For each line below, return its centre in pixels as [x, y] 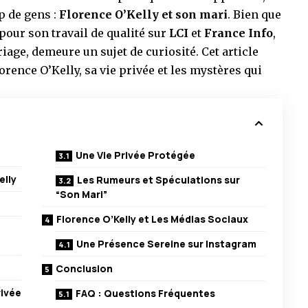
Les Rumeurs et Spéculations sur [159, 180]
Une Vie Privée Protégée [136, 155]
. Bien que [254, 15]
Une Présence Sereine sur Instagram [167, 244]
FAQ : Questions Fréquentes [146, 294]
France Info [239, 33]
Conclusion [85, 269]
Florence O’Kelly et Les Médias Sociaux [153, 219]
